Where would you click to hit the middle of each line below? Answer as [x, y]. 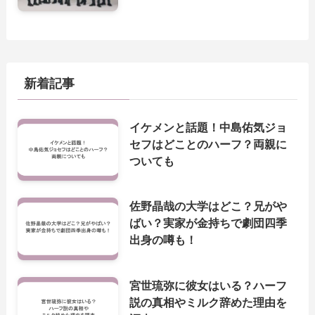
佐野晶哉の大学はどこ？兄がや [208, 206]
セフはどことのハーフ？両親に [208, 144]
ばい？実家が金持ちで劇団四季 [208, 223]
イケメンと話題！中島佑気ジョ [208, 127]
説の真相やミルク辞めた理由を [208, 303]
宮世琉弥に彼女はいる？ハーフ [208, 286]
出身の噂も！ [165, 240]
